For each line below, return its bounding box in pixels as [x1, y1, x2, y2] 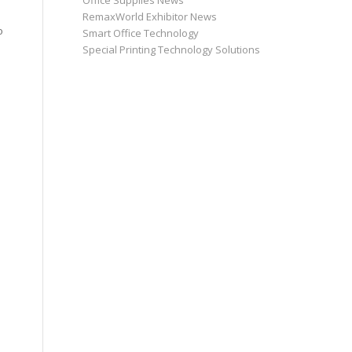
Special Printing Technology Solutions [82, 42, 261, 57]
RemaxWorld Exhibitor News [82, 9, 218, 24]
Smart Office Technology [82, 26, 200, 41]
